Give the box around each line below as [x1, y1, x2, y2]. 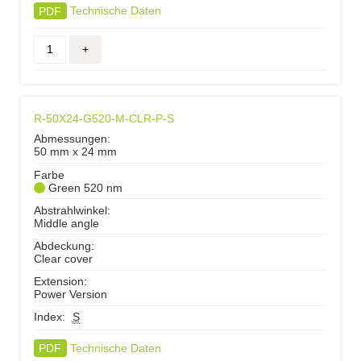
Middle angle [33, 216, 99, 230]
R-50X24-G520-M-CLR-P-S [33, 112, 174, 126]
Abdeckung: [33, 239, 94, 253]
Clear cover [33, 252, 93, 266]
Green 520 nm [48, 180, 122, 194]
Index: [33, 310, 68, 324]
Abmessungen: [33, 132, 110, 146]
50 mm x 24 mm [33, 145, 117, 159]
